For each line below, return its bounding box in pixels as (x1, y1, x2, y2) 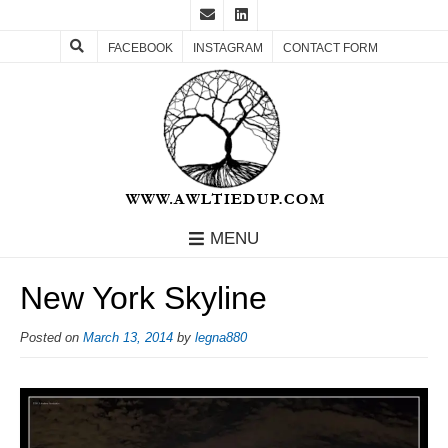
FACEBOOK (108, 41, 173, 55)
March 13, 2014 (83, 331, 173, 346)
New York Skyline (20, 280, 267, 317)
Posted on (20, 331, 83, 346)
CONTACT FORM (283, 41, 378, 55)
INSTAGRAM (193, 41, 263, 55)
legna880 (195, 331, 247, 346)
